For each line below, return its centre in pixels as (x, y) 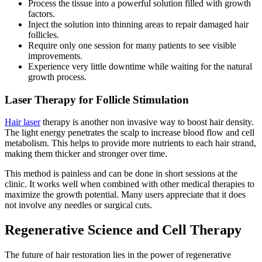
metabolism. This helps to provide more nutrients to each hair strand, (130, 143)
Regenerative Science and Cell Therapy (123, 230)
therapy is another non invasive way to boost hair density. (147, 122)
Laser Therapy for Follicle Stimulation (97, 99)
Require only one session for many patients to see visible (132, 45)
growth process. (57, 77)
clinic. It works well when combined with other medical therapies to (130, 184)
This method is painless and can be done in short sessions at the (121, 174)
